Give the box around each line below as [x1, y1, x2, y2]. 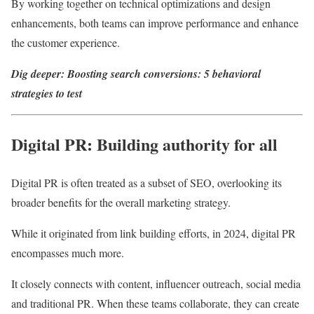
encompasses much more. [11, 245, 124, 261]
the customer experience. [11, 35, 120, 50]
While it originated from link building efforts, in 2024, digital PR [11, 226, 296, 241]
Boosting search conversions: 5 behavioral [67, 66, 261, 82]
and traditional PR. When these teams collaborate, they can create [11, 296, 299, 311]
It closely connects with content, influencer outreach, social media [11, 276, 301, 292]
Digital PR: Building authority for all [11, 132, 278, 157]
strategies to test [11, 86, 82, 102]
